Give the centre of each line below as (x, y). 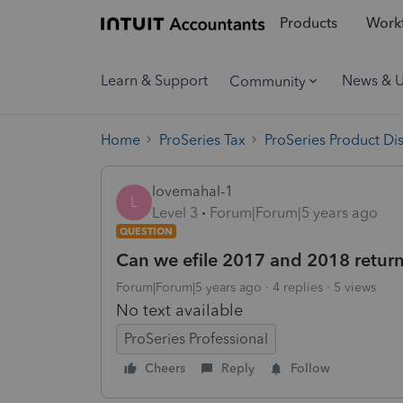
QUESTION (146, 231)
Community (268, 81)
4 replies (298, 287)
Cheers (165, 368)
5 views (355, 287)
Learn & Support (154, 81)
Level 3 (175, 212)
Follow (310, 368)
